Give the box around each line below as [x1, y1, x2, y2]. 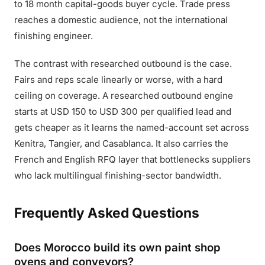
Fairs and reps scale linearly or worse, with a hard [14, 74, 222, 85]
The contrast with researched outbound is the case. [14, 58, 232, 69]
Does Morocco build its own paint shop [14, 241, 221, 254]
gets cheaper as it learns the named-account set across [14, 122, 249, 133]
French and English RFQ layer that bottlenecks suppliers [14, 154, 251, 165]
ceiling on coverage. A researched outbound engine [14, 90, 233, 101]
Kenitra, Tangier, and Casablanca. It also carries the [14, 138, 228, 149]
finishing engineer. [14, 30, 93, 41]
